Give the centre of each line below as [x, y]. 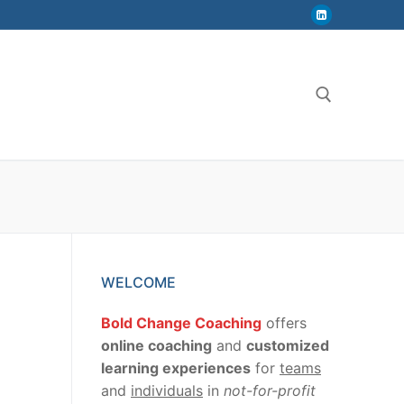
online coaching [156, 345]
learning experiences [176, 367]
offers [284, 322]
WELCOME [138, 282]
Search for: [122, 170]
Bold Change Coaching [181, 322]
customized [288, 345]
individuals [167, 390]
